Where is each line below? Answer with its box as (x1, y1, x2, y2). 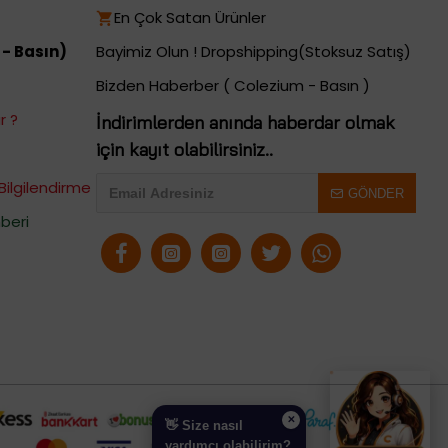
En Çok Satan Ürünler (114, 7, 266, 29)
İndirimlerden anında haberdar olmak (96, 111, 395, 135)
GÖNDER (348, 185, 404, 201)
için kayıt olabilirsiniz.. (96, 138, 273, 162)
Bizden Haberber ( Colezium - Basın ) (96, 75, 370, 97)
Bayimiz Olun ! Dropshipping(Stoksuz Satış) (96, 41, 411, 63)
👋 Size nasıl (165, 418, 243, 433)
